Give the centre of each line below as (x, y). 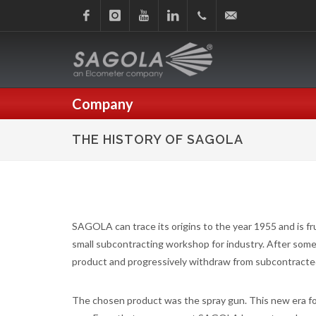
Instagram (123, 47)
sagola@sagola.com (260, 47)
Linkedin (178, 47)
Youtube (148, 47)
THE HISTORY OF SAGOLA (158, 139)
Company (103, 104)
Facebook (93, 47)
